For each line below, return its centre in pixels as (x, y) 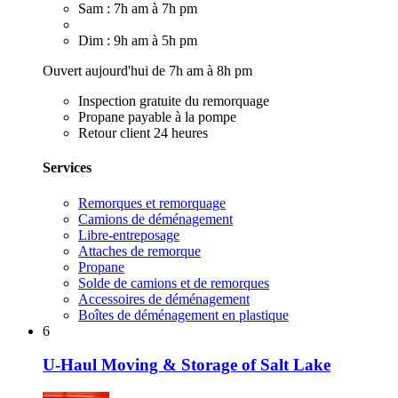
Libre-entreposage (129, 235)
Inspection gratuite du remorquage (174, 101)
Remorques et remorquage (152, 203)
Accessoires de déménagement (164, 298)
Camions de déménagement (155, 219)
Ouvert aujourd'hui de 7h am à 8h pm (147, 71)
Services (67, 168)
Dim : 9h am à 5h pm (138, 41)
